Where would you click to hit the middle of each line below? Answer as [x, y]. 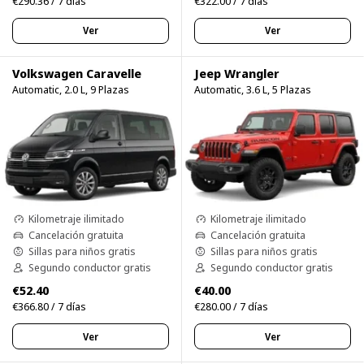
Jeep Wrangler [237, 73]
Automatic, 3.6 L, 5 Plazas [253, 89]
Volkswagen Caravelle [77, 73]
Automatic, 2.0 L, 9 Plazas [71, 89]
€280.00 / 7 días [231, 307]
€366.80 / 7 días [49, 307]
